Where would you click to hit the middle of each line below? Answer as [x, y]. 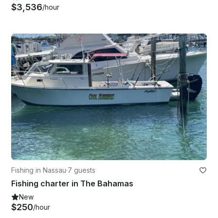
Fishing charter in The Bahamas [72, 184]
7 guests [82, 170]
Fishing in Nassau [39, 170]
